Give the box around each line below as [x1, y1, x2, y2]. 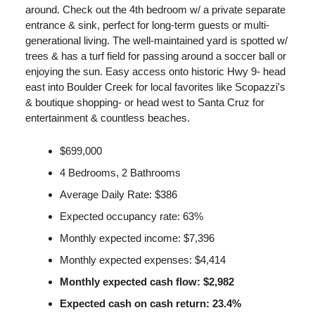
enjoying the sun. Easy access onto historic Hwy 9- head [25, 65, 285, 77]
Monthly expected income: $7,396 [60, 231, 214, 244]
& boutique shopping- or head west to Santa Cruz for [25, 96, 264, 108]
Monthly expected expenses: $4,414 [60, 253, 226, 266]
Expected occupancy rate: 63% [60, 210, 203, 222]
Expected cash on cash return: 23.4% [60, 297, 241, 309]
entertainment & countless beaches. [25, 111, 190, 124]
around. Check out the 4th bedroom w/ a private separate [25, 3, 285, 15]
